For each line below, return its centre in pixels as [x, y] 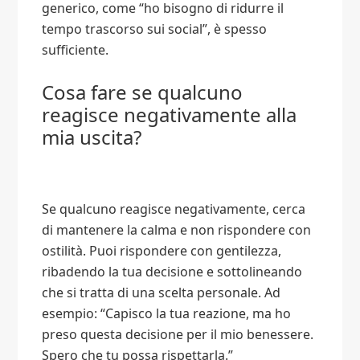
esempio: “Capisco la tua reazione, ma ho [167, 314]
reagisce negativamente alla [170, 115]
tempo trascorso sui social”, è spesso [155, 29]
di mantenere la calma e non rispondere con [177, 230]
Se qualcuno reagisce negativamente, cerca [174, 209]
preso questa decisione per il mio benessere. [178, 335]
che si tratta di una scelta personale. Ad [162, 293]
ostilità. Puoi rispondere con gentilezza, [162, 251]
